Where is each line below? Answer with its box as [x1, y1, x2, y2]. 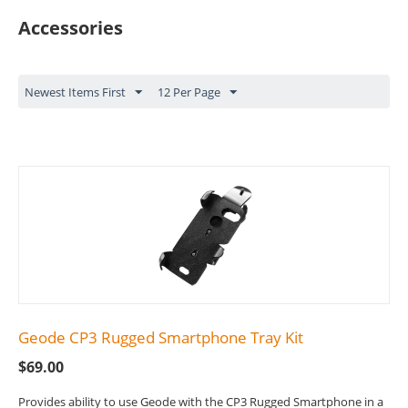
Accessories [18, 15, 123, 41]
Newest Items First [25, 84, 126, 101]
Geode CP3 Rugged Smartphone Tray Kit [18, 327, 303, 349]
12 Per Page [158, 84, 220, 101]
